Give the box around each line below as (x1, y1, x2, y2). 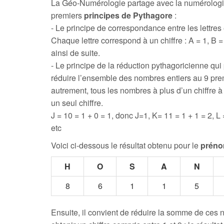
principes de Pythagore (84, 9, 172, 21)
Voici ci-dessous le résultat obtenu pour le (51, 139, 200, 151)
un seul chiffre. (51, 97, 103, 108)
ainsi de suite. (51, 47, 100, 58)
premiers (51, 9, 84, 21)
